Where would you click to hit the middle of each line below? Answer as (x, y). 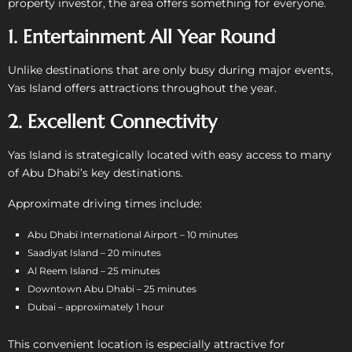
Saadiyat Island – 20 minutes (94, 252)
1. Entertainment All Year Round (142, 37)
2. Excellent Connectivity (112, 121)
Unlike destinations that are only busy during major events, (170, 70)
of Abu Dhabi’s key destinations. (95, 172)
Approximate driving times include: (105, 203)
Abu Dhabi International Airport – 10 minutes (133, 234)
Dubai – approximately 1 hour (96, 306)
